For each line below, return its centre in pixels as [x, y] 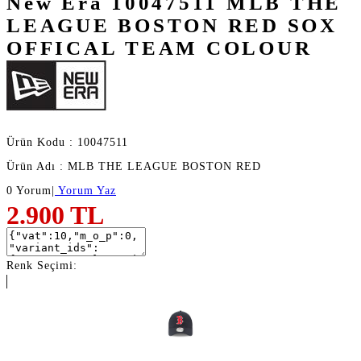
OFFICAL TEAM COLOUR [160, 48]
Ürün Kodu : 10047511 [67, 142]
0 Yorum [29, 190]
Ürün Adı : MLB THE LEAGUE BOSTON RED [134, 166]
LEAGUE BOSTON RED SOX [172, 25]
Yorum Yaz [85, 190]
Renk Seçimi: [42, 265]
